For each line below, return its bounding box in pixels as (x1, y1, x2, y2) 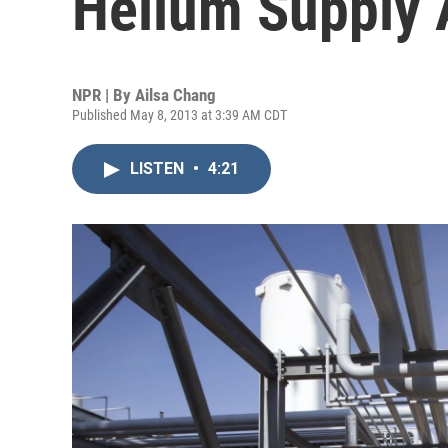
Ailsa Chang (135, 85, 216, 105)
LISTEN (130, 159, 188, 178)
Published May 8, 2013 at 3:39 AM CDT (72, 107, 287, 123)
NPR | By (72, 85, 135, 105)
